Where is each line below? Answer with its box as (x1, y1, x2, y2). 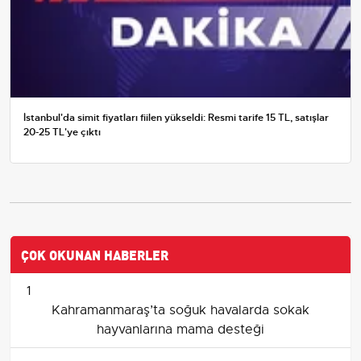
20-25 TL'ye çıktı (23, 126, 101, 139)
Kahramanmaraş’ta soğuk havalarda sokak (52, 302, 309, 319)
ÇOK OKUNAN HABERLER (21, 244, 168, 264)
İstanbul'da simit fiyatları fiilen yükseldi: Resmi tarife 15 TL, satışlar (23, 111, 329, 125)
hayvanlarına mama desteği (97, 322, 264, 338)
